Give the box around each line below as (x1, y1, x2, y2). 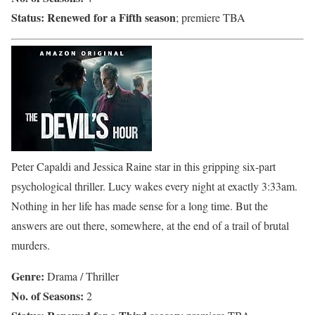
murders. (11, 237, 50, 252)
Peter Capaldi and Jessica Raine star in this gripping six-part (11, 158, 276, 174)
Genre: (11, 267, 44, 284)
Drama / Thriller (44, 268, 119, 283)
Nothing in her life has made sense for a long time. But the (11, 198, 268, 213)
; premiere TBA (176, 9, 245, 25)
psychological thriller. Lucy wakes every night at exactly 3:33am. (11, 178, 297, 193)
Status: (11, 8, 44, 25)
